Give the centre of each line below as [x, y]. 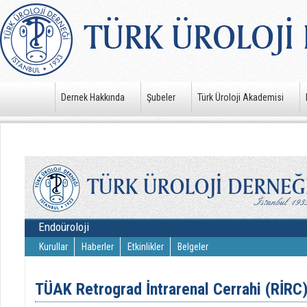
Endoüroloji [63, 227]
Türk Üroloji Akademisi [241, 97]
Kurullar [53, 247]
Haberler [97, 247]
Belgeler [193, 247]
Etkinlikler [145, 247]
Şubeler [161, 97]
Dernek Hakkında [93, 97]
